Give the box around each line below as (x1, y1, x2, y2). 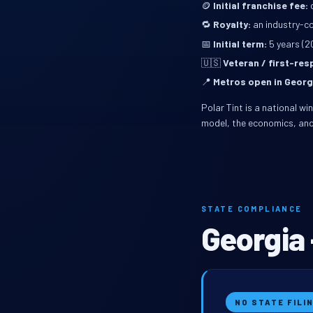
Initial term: (213, 37, 267, 50)
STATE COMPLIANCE (201, 204, 303, 214)
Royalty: (213, 18, 251, 31)
